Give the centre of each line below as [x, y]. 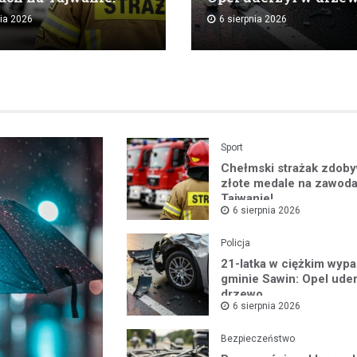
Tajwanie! [247, 199]
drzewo [242, 294]
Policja [236, 243]
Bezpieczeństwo [258, 339]
